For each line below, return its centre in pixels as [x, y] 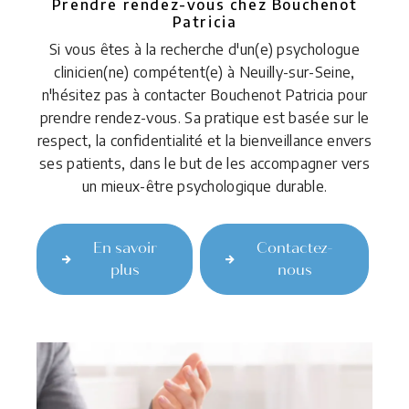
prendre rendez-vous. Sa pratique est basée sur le [204, 117]
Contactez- [295, 247]
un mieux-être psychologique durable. [204, 186]
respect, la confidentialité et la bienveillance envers [204, 140]
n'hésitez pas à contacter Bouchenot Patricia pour [204, 94]
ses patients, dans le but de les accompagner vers [204, 163]
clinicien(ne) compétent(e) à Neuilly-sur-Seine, [204, 72]
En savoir [126, 247]
